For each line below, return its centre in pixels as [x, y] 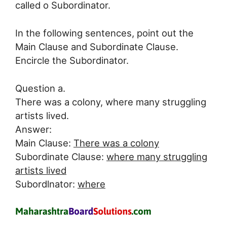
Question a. [40, 88]
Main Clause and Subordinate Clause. [97, 47]
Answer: [33, 129]
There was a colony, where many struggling [111, 102]
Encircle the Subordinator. [72, 61]
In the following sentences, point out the [104, 33]
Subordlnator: [46, 184]
